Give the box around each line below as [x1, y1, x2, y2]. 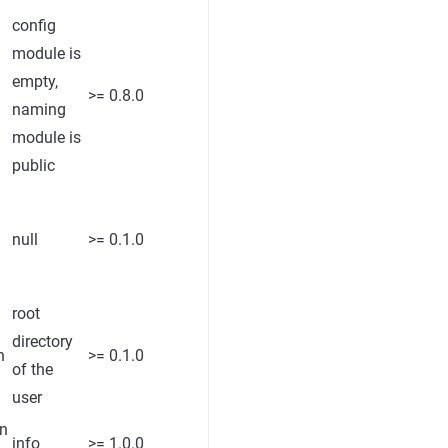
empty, [12, 72, 58, 91]
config [12, 16, 56, 35]
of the [12, 360, 53, 379]
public [12, 156, 55, 175]
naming [12, 100, 66, 119]
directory [12, 332, 73, 351]
